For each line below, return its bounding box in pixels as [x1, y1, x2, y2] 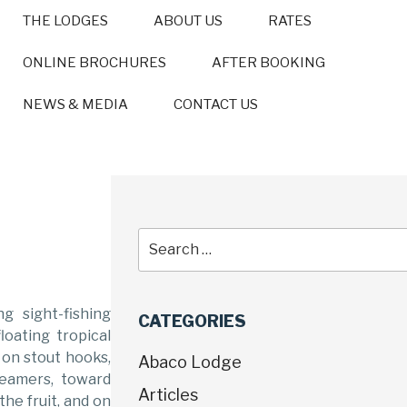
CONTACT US [173, 96, 258, 113]
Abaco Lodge [138, 352, 242, 372]
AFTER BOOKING [211, 55, 325, 71]
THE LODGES [22, 13, 108, 29]
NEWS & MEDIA [22, 96, 128, 113]
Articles [138, 384, 198, 404]
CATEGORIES [138, 312, 246, 332]
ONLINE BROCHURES [22, 55, 166, 71]
